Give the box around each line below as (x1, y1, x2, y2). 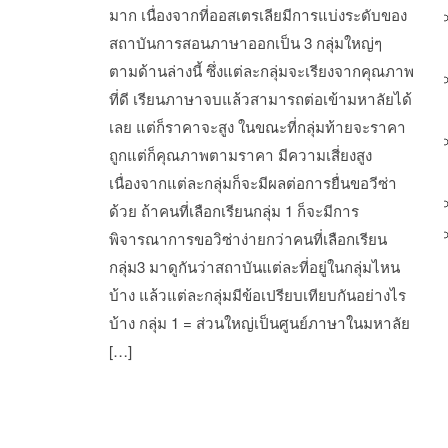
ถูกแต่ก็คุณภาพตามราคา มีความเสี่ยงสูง (108, 144, 372, 166)
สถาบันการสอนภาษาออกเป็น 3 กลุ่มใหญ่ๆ (108, 32, 382, 54)
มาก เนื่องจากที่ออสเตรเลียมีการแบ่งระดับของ (108, 4, 407, 26)
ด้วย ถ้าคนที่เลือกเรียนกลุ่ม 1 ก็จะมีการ (108, 200, 359, 222)
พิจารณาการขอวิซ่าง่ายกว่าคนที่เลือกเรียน (108, 228, 387, 250)
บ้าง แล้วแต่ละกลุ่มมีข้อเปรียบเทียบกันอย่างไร (108, 284, 406, 306)
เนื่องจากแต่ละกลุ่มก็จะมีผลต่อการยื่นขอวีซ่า (108, 172, 397, 194)
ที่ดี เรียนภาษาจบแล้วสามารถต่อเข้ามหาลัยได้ (108, 88, 412, 110)
